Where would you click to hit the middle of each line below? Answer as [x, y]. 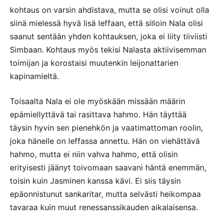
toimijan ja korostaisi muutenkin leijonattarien [94, 63]
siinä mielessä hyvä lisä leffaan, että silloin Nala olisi [106, 23]
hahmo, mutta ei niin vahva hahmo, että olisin [94, 154]
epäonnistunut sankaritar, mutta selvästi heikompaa [105, 194]
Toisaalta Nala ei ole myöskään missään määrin [97, 101]
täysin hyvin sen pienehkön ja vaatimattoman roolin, [106, 128]
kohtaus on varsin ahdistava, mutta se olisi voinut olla [110, 10]
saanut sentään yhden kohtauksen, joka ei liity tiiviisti [109, 37]
